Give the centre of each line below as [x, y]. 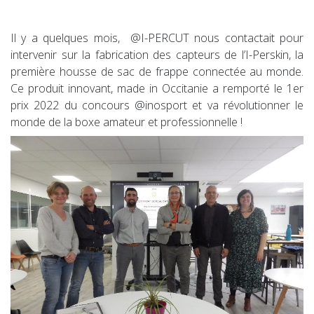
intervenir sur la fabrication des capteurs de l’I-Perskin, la [157, 54]
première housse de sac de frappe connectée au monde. [157, 71]
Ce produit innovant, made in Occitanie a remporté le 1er [157, 88]
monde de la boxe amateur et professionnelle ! [127, 122]
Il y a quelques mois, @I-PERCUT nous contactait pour [157, 37]
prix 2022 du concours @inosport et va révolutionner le [157, 105]
